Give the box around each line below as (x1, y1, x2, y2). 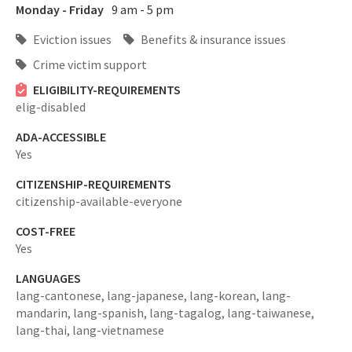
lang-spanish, (73, 305, 149, 321)
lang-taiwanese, (227, 305, 314, 321)
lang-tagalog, (149, 305, 227, 321)
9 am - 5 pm (112, 2, 174, 18)
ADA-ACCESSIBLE (16, 129, 106, 145)
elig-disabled (16, 99, 86, 115)
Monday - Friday (16, 2, 104, 18)
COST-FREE (16, 223, 75, 240)
